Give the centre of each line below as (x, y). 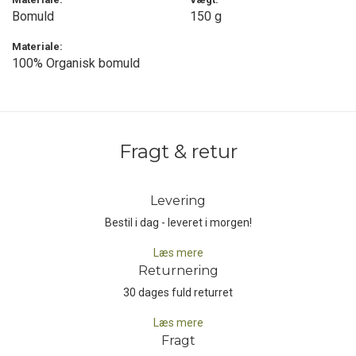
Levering (178, 201)
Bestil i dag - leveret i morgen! (178, 222)
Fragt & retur (178, 151)
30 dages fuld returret (178, 292)
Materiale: (37, 46)
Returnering (178, 271)
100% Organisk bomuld (76, 63)
